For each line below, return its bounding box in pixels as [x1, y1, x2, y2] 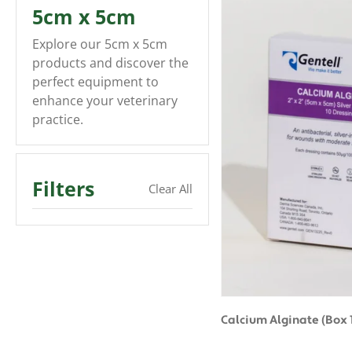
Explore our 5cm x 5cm [32, 35, 167, 53]
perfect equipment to [32, 73, 159, 90]
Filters [32, 175, 94, 202]
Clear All [148, 181, 192, 196]
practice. [32, 111, 83, 128]
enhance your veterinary [32, 92, 178, 109]
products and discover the [32, 54, 189, 71]
